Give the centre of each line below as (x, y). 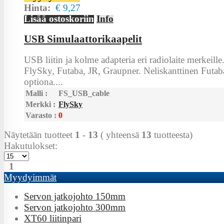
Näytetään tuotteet (39, 135)
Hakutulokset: (31, 146)
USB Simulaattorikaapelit (83, 39)
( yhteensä (120, 135)
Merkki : (40, 104)
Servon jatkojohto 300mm (75, 207)
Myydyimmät (30, 177)
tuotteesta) (172, 135)
